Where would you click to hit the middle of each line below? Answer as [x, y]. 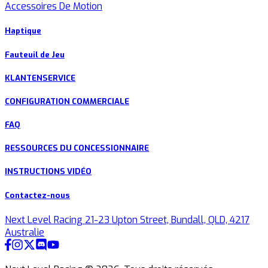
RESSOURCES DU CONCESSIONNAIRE [77, 148]
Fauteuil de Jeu [35, 54]
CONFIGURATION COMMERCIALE [67, 101]
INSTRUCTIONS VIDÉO [48, 172]
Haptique [23, 31]
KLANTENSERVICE [40, 78]
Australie [25, 232]
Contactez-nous [37, 195]
